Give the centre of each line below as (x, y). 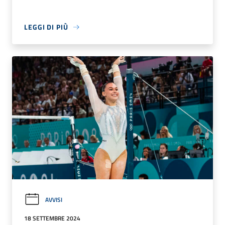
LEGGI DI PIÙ (46, 27)
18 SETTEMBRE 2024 (52, 218)
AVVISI (54, 199)
